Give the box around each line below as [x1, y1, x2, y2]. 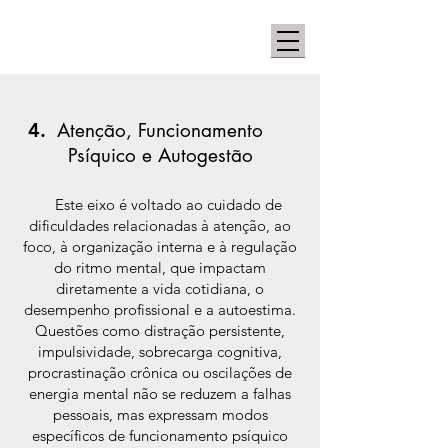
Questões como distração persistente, [35, 321, 285, 340]
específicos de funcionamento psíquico [32, 426, 288, 445]
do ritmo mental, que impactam [54, 258, 266, 277]
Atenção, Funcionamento [57, 118, 263, 143]
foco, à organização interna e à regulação [23, 237, 297, 256]
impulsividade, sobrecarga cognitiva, [38, 342, 282, 361]
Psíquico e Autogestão [67, 143, 253, 168]
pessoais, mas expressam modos [52, 405, 268, 424]
